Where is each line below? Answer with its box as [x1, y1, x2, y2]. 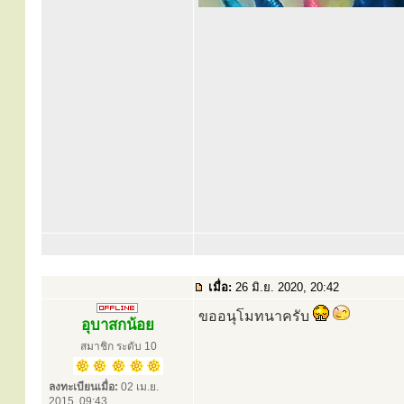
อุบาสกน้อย [80, 317, 154, 334]
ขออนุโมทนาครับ [198, 308, 313, 324]
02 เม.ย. [118, 381, 159, 393]
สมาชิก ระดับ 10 [79, 340, 157, 353]
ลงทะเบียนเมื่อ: [49, 381, 118, 393]
